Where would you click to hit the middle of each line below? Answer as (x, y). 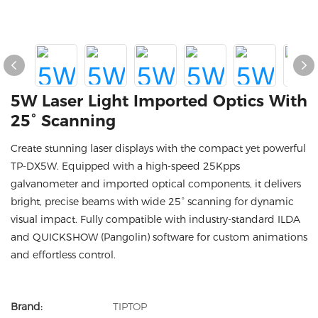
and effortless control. (63, 255)
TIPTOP (130, 307)
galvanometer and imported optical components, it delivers (156, 184)
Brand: (27, 307)
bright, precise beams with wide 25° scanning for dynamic (152, 202)
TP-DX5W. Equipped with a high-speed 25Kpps (125, 166)
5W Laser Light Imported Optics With (159, 101)
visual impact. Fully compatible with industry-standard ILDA (155, 219)
